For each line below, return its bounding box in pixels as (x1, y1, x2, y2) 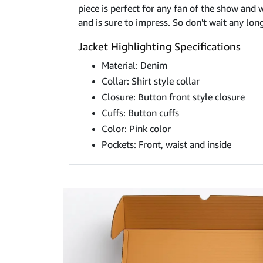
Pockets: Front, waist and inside (102, 139, 231, 151)
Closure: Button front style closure (102, 91, 245, 103)
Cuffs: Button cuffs (102, 107, 179, 119)
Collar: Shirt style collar (102, 75, 200, 87)
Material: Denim (102, 59, 167, 72)
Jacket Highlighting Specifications (78, 40, 241, 53)
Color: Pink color (102, 123, 171, 135)
